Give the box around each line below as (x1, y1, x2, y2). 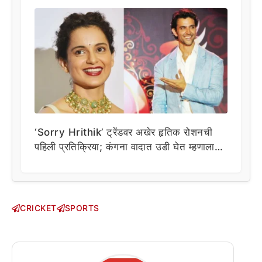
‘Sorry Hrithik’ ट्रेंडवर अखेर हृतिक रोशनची (35, 126, 212, 138)
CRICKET (20, 203, 57, 213)
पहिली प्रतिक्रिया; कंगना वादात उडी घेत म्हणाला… (35, 140, 223, 153)
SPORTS (64, 203, 99, 213)
